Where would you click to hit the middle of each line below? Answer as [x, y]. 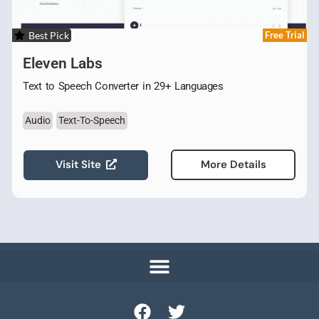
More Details [233, 164]
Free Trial [285, 35]
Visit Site [78, 164]
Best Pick [49, 35]
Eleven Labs [63, 63]
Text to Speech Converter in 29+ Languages [123, 86]
